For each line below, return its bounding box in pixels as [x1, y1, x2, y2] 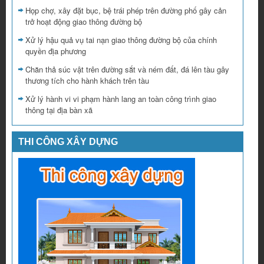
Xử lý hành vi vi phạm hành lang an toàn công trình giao [25, 93, 216, 105]
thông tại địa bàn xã [25, 104, 93, 116]
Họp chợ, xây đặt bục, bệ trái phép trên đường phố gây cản [25, 5, 226, 16]
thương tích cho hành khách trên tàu [25, 75, 149, 87]
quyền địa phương [25, 45, 86, 57]
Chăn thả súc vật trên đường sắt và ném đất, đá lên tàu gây [25, 64, 229, 75]
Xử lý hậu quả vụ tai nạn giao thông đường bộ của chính [25, 34, 217, 46]
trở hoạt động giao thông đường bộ [25, 16, 142, 28]
